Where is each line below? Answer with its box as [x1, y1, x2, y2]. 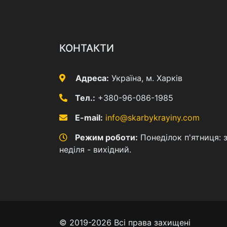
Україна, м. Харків [109, 72, 182, 83]
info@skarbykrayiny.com [105, 112, 200, 123]
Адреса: [75, 72, 109, 83]
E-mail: [75, 112, 103, 123]
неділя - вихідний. [59, 144, 131, 155]
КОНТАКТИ [59, 42, 114, 54]
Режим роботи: [75, 132, 138, 142]
